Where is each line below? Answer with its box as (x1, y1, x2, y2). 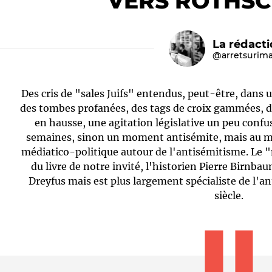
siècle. (214, 189, 244, 202)
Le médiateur (4, 131, 80, 145)
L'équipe (206, 131, 254, 145)
